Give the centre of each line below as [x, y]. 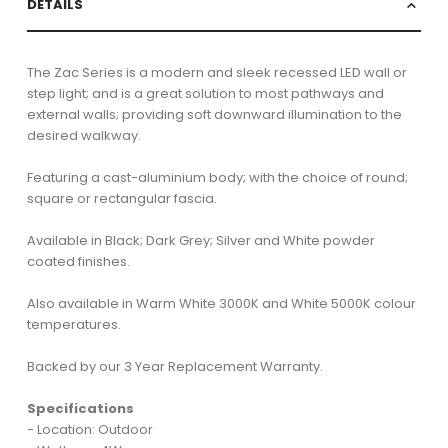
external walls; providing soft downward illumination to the [214, 114]
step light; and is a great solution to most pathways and [205, 93]
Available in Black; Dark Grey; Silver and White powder [200, 240]
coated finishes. [78, 261]
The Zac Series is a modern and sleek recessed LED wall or [216, 72]
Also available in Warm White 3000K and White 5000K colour [221, 303]
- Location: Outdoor [89, 429]
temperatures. [73, 324]
